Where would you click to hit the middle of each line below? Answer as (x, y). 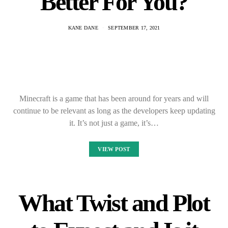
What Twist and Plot (114, 203)
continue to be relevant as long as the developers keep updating (114, 111)
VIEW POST (114, 149)
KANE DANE (83, 28)
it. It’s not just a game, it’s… (114, 123)
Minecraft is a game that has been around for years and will (114, 98)
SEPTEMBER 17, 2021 (134, 28)
